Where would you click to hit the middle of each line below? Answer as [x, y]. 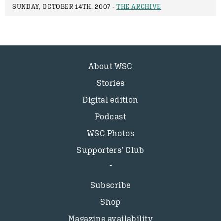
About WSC [110, 66]
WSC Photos [110, 133]
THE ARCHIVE [139, 7]
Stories [110, 83]
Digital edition [110, 100]
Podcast [110, 116]
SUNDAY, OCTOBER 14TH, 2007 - [64, 7]
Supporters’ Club [110, 150]
